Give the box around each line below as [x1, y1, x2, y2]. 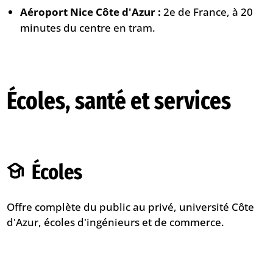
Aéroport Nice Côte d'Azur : [20, 4, 161, 19]
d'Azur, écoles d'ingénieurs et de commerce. [7, 214, 225, 229]
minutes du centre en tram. [20, 20, 156, 35]
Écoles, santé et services [7, 86, 232, 116]
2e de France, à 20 [161, 4, 253, 19]
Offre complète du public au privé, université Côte [7, 199, 255, 214]
